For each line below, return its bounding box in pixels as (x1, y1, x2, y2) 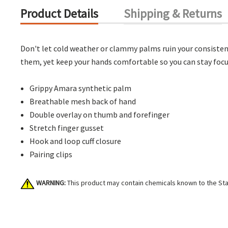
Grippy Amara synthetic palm (30, 83, 132, 94)
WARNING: (36, 178, 66, 188)
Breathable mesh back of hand (30, 96, 136, 107)
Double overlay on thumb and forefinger (30, 109, 170, 120)
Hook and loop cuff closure (30, 136, 122, 147)
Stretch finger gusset (30, 123, 104, 133)
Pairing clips (30, 149, 73, 160)
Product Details (20, 6, 98, 22)
